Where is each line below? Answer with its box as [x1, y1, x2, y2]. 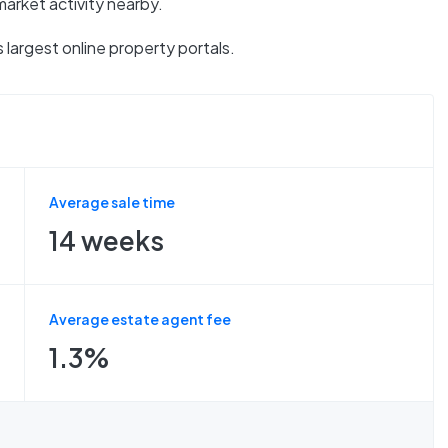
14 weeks [49, 224, 164, 257]
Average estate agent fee [49, 310, 231, 328]
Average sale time [49, 193, 175, 211]
